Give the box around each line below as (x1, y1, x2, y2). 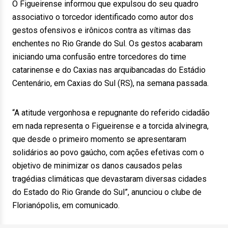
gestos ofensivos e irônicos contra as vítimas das (12, 25, 191, 35)
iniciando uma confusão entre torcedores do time (12, 52, 186, 62)
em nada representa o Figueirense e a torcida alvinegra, (12, 121, 209, 131)
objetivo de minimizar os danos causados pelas (12, 161, 182, 170)
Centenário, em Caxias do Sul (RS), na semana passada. (12, 78, 209, 88)
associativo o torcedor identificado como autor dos (12, 12, 193, 22)
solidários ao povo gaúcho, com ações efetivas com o (12, 148, 204, 157)
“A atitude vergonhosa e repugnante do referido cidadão (12, 108, 210, 118)
